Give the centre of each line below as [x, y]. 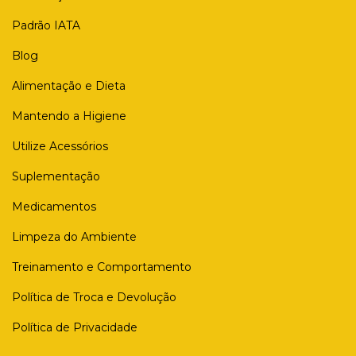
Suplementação [56, 176]
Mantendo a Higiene [69, 116]
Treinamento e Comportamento [102, 267]
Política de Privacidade [75, 327]
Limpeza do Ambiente [74, 237]
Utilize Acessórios [60, 146]
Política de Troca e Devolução [94, 297]
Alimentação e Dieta [69, 86]
